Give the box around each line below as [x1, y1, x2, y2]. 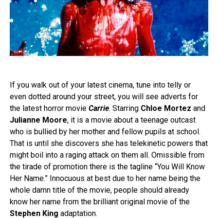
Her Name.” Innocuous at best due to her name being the [10, 174, 200, 183]
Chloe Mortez [141, 104, 191, 113]
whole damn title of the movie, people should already [10, 185, 189, 195]
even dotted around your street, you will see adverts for [10, 92, 198, 102]
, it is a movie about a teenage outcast [67, 115, 196, 125]
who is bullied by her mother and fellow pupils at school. [10, 127, 200, 137]
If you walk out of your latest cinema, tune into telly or [10, 80, 191, 90]
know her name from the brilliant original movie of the [10, 197, 190, 207]
